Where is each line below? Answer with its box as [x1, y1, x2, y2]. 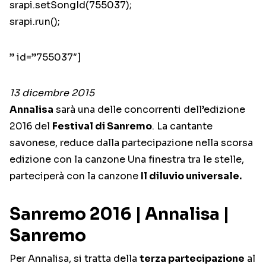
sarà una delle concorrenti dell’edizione [53, 103, 245, 116]
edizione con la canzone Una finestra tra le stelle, [9, 153, 244, 166]
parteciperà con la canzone [9, 170, 141, 183]
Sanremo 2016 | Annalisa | [9, 204, 229, 225]
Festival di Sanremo [52, 120, 152, 133]
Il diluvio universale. [141, 170, 242, 183]
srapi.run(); [9, 15, 60, 28]
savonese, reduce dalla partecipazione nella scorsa [9, 137, 253, 150]
